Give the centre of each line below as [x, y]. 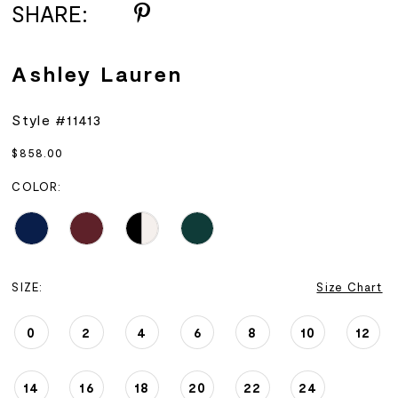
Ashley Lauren [97, 73]
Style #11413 [56, 120]
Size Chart [350, 287]
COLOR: [37, 187]
